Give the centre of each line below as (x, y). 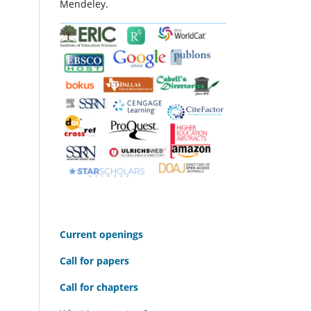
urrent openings (104, 234)
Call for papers (94, 260)
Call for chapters (100, 287)
